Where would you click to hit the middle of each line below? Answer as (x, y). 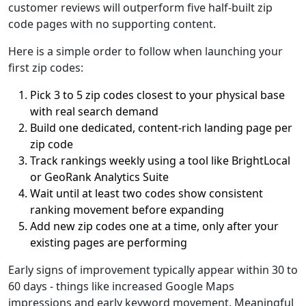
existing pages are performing (109, 242)
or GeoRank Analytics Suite (99, 177)
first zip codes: (46, 68)
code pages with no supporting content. (112, 24)
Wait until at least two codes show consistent (147, 193)
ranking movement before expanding (127, 210)
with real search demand (94, 111)
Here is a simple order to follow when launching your (145, 51)
